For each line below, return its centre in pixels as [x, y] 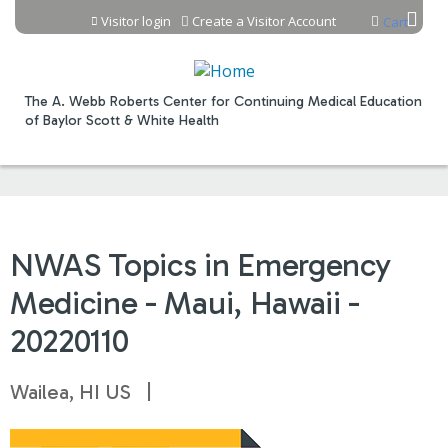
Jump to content [224, 14]
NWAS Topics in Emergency [200, 265]
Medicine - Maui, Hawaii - [185, 303]
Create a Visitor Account [264, 21]
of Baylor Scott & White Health [122, 120]
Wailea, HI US [70, 392]
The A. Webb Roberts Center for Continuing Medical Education [223, 101]
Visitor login [136, 21]
